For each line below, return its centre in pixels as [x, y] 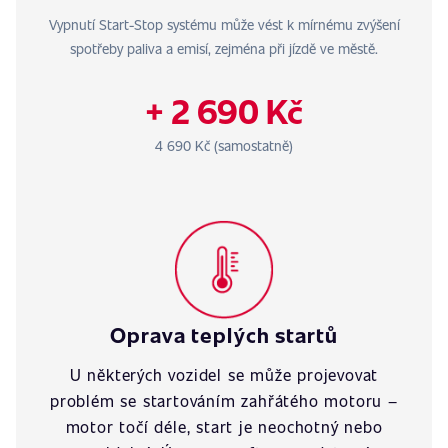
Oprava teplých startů [224, 334]
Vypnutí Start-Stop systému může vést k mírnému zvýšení [224, 24]
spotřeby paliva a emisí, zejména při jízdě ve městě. [224, 48]
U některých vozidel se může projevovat [224, 374]
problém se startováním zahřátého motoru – [224, 400]
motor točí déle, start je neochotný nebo [224, 426]
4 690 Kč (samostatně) [224, 145]
